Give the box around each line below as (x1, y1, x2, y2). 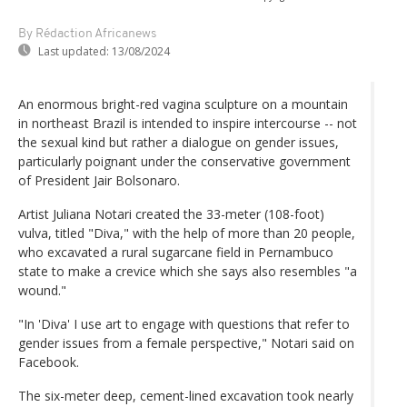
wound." (18, 281, 66, 299)
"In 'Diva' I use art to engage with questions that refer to (18, 314, 350, 333)
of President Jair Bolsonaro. (18, 171, 180, 189)
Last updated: (38, 43, 109, 59)
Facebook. (18, 352, 79, 371)
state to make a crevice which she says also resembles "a (18, 262, 357, 280)
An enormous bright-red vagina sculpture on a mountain (18, 94, 348, 113)
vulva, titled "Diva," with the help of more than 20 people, (18, 223, 355, 242)
